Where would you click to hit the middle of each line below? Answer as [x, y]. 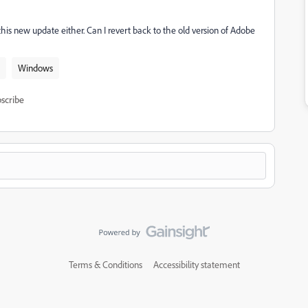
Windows [35, 68]
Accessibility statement [196, 264]
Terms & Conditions [105, 264]
